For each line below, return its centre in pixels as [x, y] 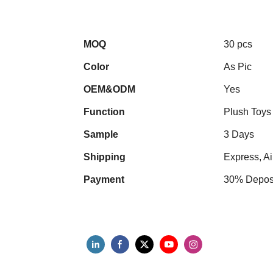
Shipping [105, 157]
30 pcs [238, 44]
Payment [104, 180]
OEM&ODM [109, 90]
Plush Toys [247, 112]
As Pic [238, 67]
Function [104, 112]
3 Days [239, 135]
